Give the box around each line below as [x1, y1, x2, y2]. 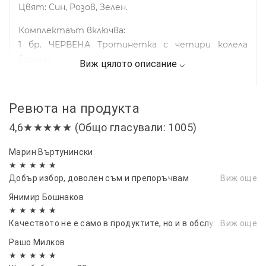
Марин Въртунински [9, 147, 93, 157]
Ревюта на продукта [9, 100, 140, 116]
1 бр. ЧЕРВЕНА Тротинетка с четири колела [18, 39, 248, 50]
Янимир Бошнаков [9, 192, 84, 202]
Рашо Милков [9, 237, 65, 247]
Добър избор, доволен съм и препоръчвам [9, 173, 189, 183]
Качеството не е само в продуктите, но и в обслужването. [9, 218, 252, 228]
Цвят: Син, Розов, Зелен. [18, 1, 128, 12]
